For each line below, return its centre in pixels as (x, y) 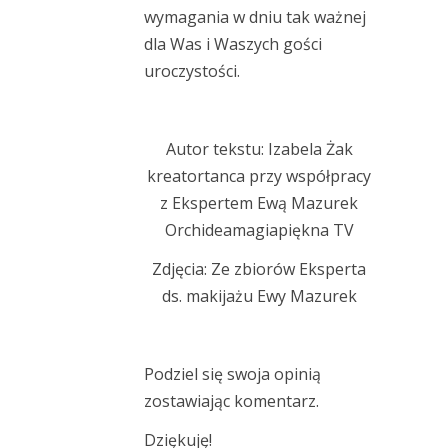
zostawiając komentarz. (231, 401)
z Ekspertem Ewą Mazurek (259, 203)
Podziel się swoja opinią (232, 374)
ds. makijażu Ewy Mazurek (259, 296)
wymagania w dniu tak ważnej (255, 17)
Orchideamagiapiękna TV (259, 230)
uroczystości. (192, 71)
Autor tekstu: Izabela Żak (259, 149)
